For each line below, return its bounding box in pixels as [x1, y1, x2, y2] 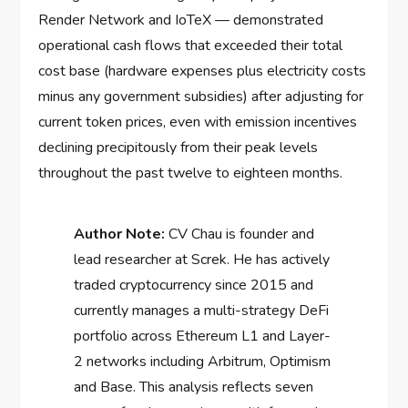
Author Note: [74, 224, 166, 245]
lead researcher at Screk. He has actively [74, 250, 331, 270]
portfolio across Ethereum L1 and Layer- [74, 326, 331, 347]
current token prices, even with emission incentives [38, 112, 358, 133]
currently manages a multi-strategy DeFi [74, 301, 330, 321]
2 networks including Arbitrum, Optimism [74, 352, 331, 372]
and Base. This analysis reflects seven [74, 377, 314, 398]
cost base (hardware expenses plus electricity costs [38, 61, 367, 82]
